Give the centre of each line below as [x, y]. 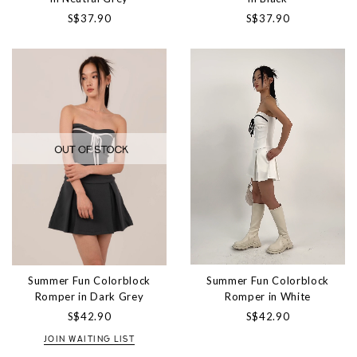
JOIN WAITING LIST [89, 339]
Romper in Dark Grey [89, 296]
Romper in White [268, 296]
